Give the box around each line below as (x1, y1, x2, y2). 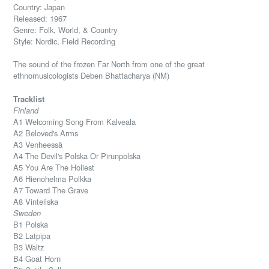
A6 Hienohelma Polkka (13, 172, 91, 184)
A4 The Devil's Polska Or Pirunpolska (13, 150, 141, 162)
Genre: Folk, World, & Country (13, 24, 117, 35)
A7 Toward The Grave (13, 184, 88, 196)
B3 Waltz (13, 241, 44, 253)
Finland (13, 104, 38, 116)
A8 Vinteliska (13, 195, 58, 207)
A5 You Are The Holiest (13, 161, 94, 173)
